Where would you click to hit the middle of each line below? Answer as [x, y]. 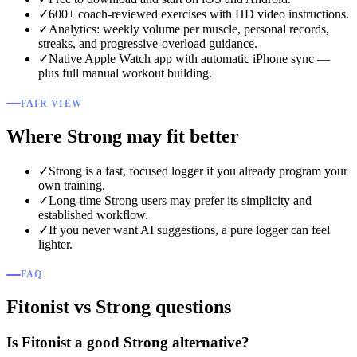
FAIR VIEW [52, 103]
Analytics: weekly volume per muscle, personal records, [189, 29]
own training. [72, 185]
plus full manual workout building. [125, 73]
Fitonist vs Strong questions [119, 306]
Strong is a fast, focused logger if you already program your [198, 171]
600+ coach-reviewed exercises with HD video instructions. [199, 14]
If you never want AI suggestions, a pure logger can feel [189, 229]
